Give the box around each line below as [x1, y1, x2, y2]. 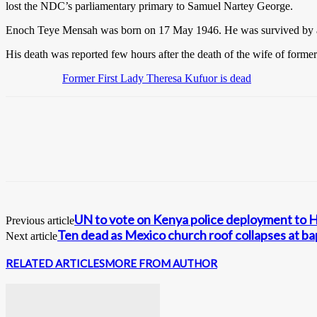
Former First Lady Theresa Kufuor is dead [62, 71, 251, 84]
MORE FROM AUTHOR [105, 256, 217, 270]
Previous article [6, 214, 74, 226]
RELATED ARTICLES [6, 256, 105, 270]
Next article [6, 229, 57, 242]
